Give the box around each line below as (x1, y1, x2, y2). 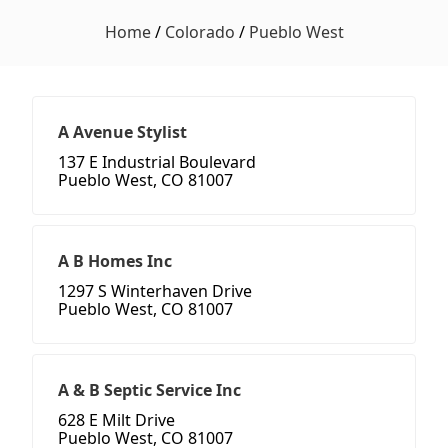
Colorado (164, 21, 235, 44)
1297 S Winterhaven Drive (58, 280, 252, 303)
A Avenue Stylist (58, 121, 187, 144)
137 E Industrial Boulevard (58, 151, 256, 174)
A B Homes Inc (58, 250, 172, 273)
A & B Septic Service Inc (58, 379, 241, 402)
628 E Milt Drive (58, 409, 175, 432)
